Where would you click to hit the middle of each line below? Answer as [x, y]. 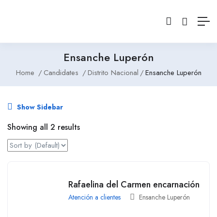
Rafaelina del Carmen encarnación [134, 185]
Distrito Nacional [113, 73]
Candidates [61, 73]
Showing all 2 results [44, 127]
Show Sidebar [39, 107]
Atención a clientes [94, 197]
